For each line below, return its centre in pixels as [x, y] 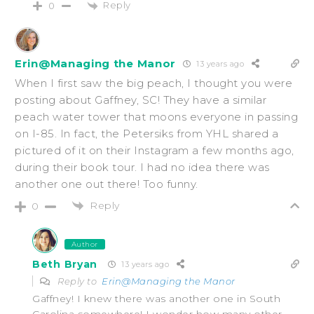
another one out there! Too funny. [107, 184]
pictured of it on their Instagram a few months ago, [155, 150]
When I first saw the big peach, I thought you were [153, 83]
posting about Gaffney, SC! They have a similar [141, 100]
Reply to [78, 281]
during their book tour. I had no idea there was [142, 167]
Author [84, 244]
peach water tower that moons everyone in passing [156, 116]
